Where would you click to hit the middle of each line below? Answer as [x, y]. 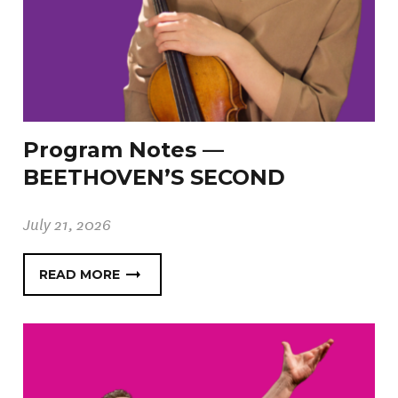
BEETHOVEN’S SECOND [155, 178]
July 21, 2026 [68, 224]
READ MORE [80, 274]
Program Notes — [124, 150]
